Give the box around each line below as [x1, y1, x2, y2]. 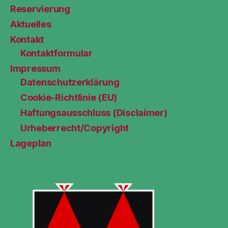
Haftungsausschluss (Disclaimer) [20, 107, 167, 119]
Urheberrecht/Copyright [20, 123, 129, 134]
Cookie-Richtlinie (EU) [20, 92, 118, 103]
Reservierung [10, 4, 70, 15]
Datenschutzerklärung [20, 77, 120, 88]
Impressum [10, 63, 61, 74]
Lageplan [10, 138, 51, 149]
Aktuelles [10, 19, 51, 30]
